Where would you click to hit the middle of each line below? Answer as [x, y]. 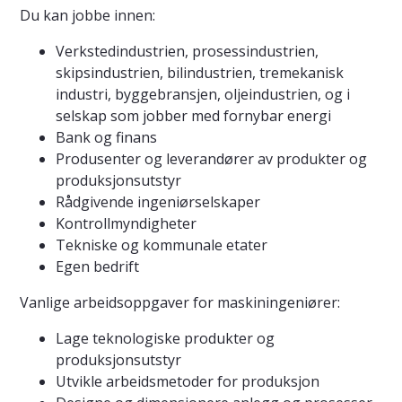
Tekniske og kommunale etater [162, 245]
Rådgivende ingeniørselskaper [158, 202]
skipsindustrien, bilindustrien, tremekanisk [200, 73]
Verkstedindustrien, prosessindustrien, [187, 52]
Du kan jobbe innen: [87, 16]
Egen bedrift [97, 267]
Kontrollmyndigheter [126, 224]
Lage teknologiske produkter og [165, 339]
